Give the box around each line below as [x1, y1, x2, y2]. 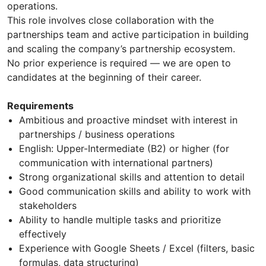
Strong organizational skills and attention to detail [19, 171, 245, 183]
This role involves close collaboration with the [7, 14, 214, 27]
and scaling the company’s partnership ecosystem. [7, 43, 235, 55]
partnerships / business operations [19, 128, 175, 141]
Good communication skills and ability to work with [19, 185, 251, 198]
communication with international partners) [19, 157, 213, 169]
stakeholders [19, 199, 77, 212]
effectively [19, 228, 66, 240]
